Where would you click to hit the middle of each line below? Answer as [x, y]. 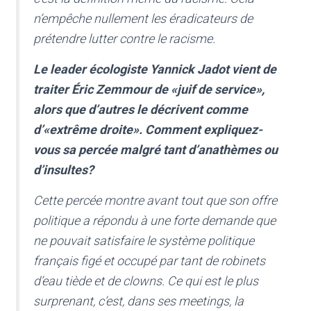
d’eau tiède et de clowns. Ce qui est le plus [146, 281]
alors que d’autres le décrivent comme [141, 110]
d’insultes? [64, 170]
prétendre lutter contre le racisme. [124, 39]
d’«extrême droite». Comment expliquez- [148, 130]
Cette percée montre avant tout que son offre [155, 201]
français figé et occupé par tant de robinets [149, 261]
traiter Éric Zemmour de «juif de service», [149, 90]
